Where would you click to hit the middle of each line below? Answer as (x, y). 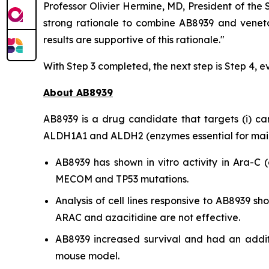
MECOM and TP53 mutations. (122, 179)
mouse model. (87, 256)
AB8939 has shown (101, 162)
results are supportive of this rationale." (134, 40)
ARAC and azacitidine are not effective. (148, 217)
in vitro (163, 162)
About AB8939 (78, 92)
